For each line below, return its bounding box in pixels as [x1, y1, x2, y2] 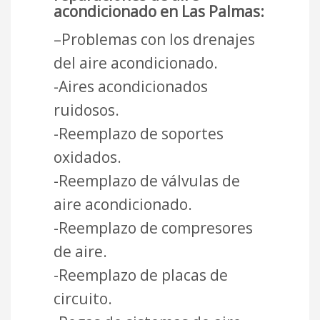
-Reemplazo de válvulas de [54, 171, 240, 191]
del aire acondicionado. [54, 53, 218, 74]
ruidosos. [54, 100, 119, 121]
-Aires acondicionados [54, 76, 208, 97]
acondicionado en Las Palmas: [54, 1, 264, 22]
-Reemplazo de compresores [54, 218, 253, 239]
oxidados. [54, 147, 121, 168]
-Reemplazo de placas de [54, 265, 228, 286]
